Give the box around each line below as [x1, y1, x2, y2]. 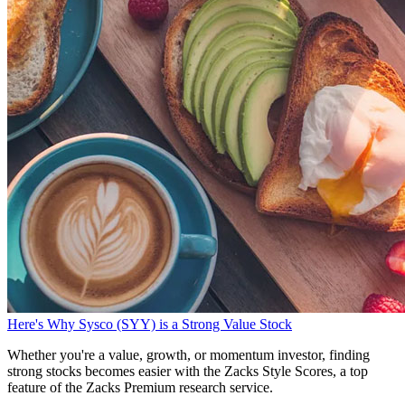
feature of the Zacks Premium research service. [7, 379, 273, 395]
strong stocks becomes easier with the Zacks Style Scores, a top [7, 363, 368, 379]
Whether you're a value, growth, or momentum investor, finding [7, 346, 370, 363]
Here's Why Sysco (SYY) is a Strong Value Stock [7, 316, 292, 332]
